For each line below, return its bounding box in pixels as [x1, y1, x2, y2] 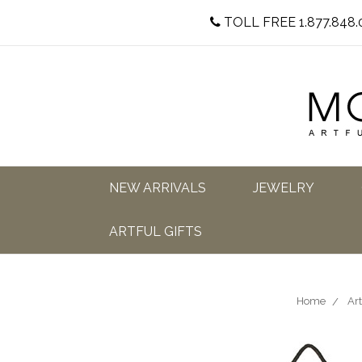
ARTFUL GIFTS [109, 224, 202, 239]
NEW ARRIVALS [109, 180, 206, 196]
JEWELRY [252, 180, 314, 196]
